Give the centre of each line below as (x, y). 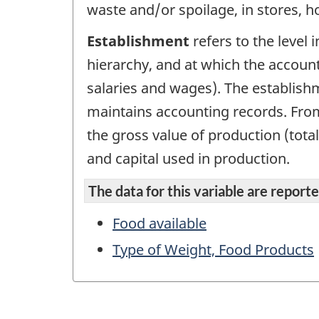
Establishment (138, 41)
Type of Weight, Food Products (213, 249)
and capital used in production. (188, 159)
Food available (159, 223)
